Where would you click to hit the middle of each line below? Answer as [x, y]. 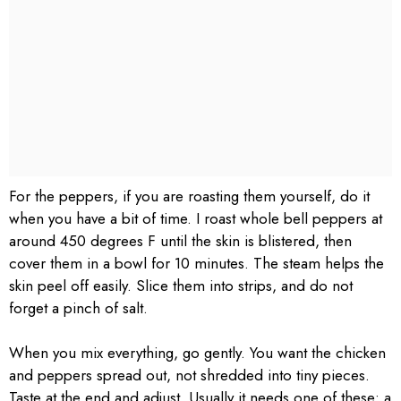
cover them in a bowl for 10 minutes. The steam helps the [196, 263]
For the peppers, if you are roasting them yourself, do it [189, 196]
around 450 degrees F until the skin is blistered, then [180, 240]
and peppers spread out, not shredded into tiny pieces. [189, 375]
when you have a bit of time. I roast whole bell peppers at [196, 218]
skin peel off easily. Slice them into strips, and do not [181, 285]
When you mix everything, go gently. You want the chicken [197, 353]
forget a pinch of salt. [78, 307]
